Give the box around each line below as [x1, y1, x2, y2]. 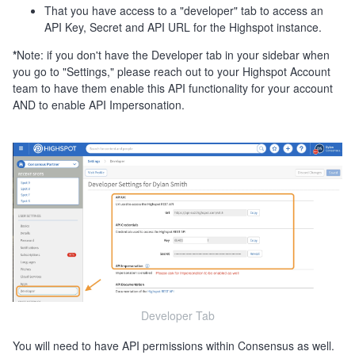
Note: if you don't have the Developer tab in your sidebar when [17, 46, 330, 63]
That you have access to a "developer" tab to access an [44, 2, 323, 18]
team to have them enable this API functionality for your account [13, 79, 333, 96]
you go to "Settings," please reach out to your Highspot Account [13, 63, 330, 79]
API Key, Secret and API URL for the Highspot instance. [44, 18, 325, 35]
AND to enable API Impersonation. [13, 96, 185, 113]
